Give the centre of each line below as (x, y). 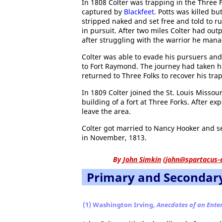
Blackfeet (139, 12)
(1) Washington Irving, (120, 205)
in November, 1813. (114, 138)
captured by (103, 12)
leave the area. (106, 111)
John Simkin (142, 159)
